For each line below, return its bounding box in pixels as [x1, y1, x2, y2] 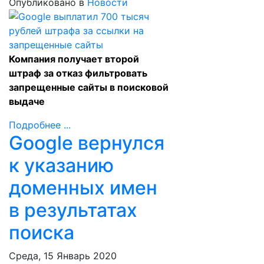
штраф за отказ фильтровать [9, 67, 147, 79]
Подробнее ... [9, 119, 71, 131]
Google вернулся [9, 131, 164, 154]
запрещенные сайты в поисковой [9, 81, 169, 93]
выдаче [9, 95, 45, 107]
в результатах [9, 199, 137, 222]
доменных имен [9, 176, 157, 199]
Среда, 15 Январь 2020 [9, 250, 117, 262]
